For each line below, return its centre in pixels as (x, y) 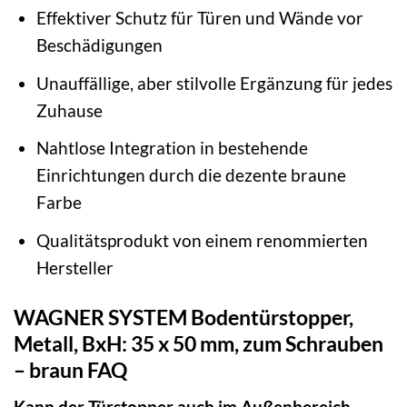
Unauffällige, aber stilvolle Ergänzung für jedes (214, 83)
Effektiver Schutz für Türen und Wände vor (199, 18)
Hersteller (74, 267)
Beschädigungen (99, 45)
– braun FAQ (70, 369)
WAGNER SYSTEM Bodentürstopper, (184, 317)
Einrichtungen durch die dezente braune (191, 175)
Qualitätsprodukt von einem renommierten (202, 240)
